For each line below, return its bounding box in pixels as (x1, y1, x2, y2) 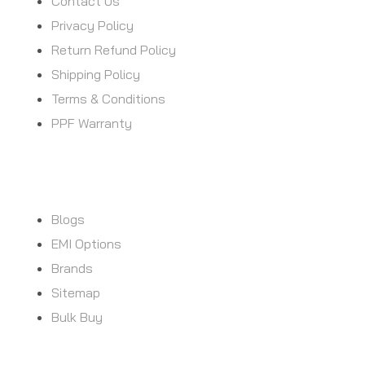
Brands (51, 259, 93, 276)
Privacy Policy (51, 16, 134, 33)
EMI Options (51, 235, 121, 252)
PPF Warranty (51, 114, 132, 131)
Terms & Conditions (51, 90, 165, 107)
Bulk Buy (51, 308, 103, 325)
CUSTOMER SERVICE (12, 177, 147, 194)
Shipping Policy (51, 65, 140, 82)
